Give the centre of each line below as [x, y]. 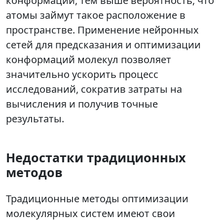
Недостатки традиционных [96, 158]
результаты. [35, 119]
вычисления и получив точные [82, 104]
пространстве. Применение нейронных [102, 30]
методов [34, 172]
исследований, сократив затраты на [94, 89]
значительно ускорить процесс [82, 74]
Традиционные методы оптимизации [97, 199]
